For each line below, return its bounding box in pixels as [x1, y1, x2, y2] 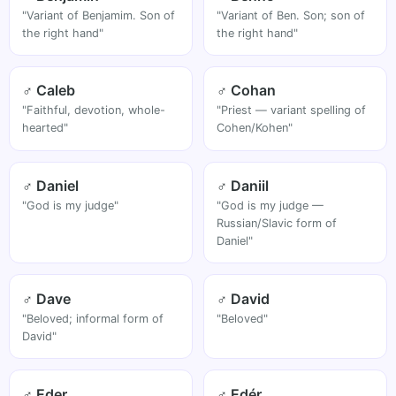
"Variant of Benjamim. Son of [22, 8, 176, 22]
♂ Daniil [217, 177, 270, 195]
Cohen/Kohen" [217, 121, 293, 135]
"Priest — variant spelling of [217, 103, 367, 118]
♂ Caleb [22, 81, 76, 100]
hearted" [22, 121, 69, 135]
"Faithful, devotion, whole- [22, 103, 166, 118]
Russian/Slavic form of [217, 217, 338, 231]
